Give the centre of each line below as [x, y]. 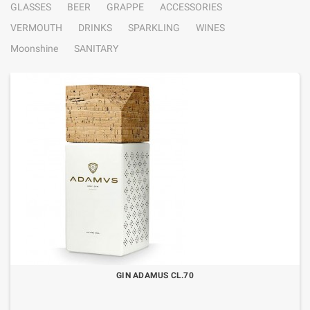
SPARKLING [154, 28]
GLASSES [31, 7]
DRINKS [95, 28]
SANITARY [96, 48]
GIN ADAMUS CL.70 [155, 275]
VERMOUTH [36, 28]
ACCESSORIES [191, 7]
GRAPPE [125, 7]
